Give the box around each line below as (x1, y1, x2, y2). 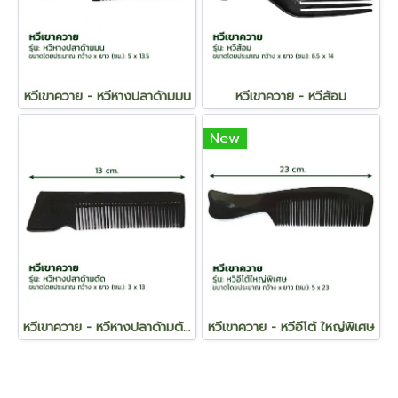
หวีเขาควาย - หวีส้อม (235, 87, 346, 106)
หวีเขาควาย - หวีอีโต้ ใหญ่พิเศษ (207, 318, 375, 337)
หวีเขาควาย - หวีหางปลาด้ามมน (23, 87, 191, 106)
